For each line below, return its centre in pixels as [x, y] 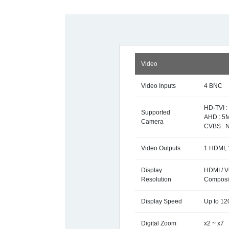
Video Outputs [161, 148]
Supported [156, 112]
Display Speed [162, 201]
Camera [153, 122]
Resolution [156, 179]
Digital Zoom [159, 223]
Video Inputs [159, 86]
